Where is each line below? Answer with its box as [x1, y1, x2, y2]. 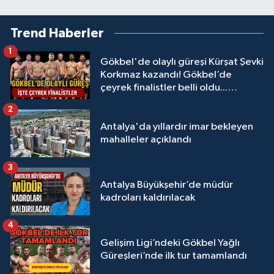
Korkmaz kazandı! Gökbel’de [100, 70, 232, 81]
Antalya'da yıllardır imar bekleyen [100, 121, 253, 132]
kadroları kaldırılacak [100, 192, 195, 203]
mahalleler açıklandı [100, 134, 191, 145]
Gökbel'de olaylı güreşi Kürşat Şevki [100, 57, 264, 68]
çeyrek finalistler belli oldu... [100, 83, 228, 94]
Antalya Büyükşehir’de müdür [100, 179, 233, 190]
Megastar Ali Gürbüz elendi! [100, 95, 229, 106]
